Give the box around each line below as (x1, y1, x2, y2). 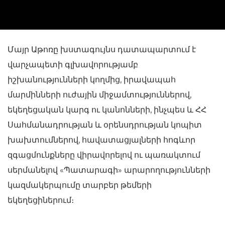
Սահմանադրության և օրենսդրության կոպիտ (8, 120, 202, 130)
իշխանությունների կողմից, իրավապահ (8, 75, 176, 84)
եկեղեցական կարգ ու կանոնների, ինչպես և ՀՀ (8, 105, 206, 115)
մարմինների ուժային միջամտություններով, (8, 90, 191, 99)
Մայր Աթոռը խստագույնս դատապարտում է (8, 45, 196, 54)
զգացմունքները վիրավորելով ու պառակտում (8, 150, 200, 160)
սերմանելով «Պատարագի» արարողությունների (8, 165, 210, 175)
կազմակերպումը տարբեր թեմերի (8, 180, 152, 190)
